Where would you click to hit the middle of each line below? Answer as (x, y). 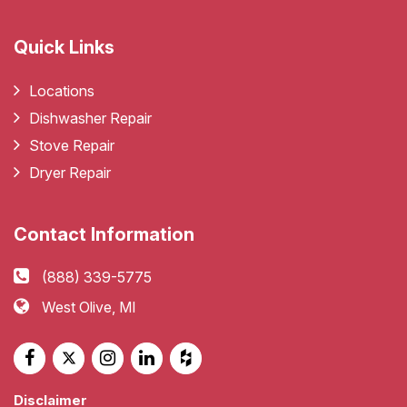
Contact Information (104, 234)
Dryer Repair (70, 172)
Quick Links (64, 47)
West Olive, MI (89, 307)
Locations (62, 90)
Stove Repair (72, 145)
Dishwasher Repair (90, 118)
